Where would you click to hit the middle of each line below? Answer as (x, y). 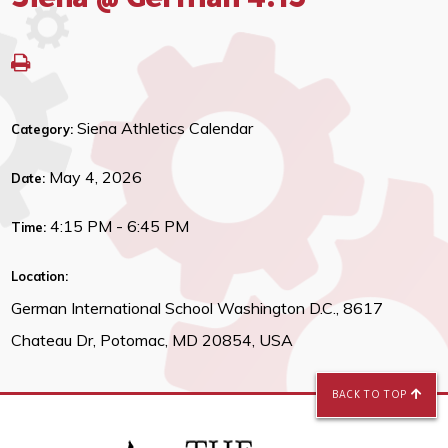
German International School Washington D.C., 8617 (197, 308)
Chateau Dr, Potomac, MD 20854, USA (152, 340)
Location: (40, 276)
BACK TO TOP (371, 396)
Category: (44, 129)
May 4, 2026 (96, 177)
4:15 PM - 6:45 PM (120, 226)
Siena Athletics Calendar (165, 128)
